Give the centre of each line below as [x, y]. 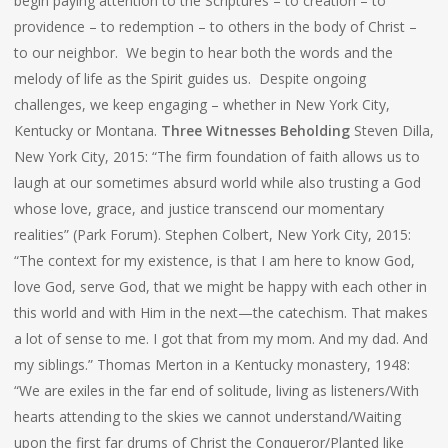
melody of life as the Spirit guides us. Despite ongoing [189, 78]
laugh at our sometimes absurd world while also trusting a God [217, 182]
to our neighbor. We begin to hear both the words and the [203, 52]
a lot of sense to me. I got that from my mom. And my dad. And [220, 338]
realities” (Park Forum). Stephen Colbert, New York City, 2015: [212, 234]
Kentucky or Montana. [87, 130]
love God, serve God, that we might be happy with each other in [220, 286]
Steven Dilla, [391, 130]
